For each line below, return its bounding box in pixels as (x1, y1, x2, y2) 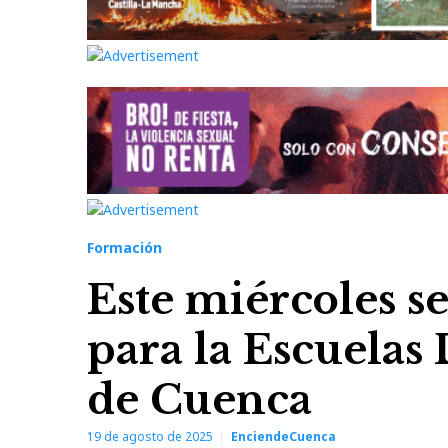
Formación (87, 238, 162, 258)
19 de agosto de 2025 (87, 428, 213, 446)
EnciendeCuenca (231, 428, 336, 446)
